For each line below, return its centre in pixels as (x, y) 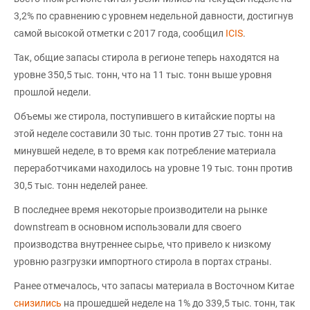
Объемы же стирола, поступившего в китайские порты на (145, 116)
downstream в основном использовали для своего (128, 227)
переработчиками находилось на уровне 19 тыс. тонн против (153, 168)
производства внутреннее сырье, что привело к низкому (143, 244)
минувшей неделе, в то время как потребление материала (145, 151)
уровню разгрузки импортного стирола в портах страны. (143, 262)
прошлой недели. (53, 92)
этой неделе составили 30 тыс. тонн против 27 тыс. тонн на (148, 134)
